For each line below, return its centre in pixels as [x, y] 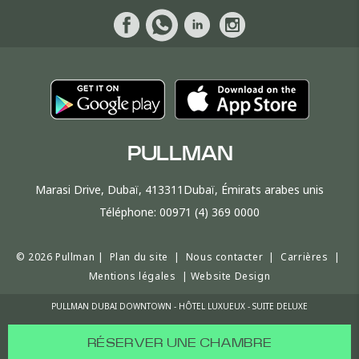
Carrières [305, 257]
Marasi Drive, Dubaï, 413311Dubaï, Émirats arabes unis [179, 190]
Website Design [230, 276]
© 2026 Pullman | [63, 257]
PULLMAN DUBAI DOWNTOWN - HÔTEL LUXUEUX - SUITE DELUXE [179, 306]
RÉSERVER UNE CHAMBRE [179, 343]
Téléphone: [129, 212]
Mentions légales [132, 276]
